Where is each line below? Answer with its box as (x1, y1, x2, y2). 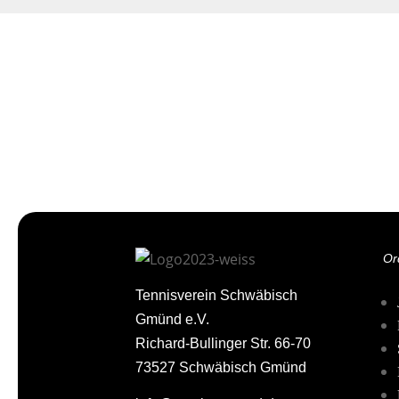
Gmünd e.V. (135, 312, 209, 328)
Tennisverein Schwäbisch (135, 288, 297, 304)
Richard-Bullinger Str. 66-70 (135, 336, 311, 352)
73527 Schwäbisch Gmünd (135, 360, 306, 376)
